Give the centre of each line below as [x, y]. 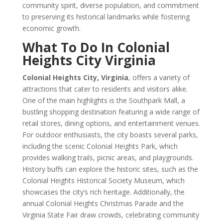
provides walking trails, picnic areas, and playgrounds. [108, 158]
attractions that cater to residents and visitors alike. [105, 89]
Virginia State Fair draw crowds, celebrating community [111, 215]
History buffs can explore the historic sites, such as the [110, 169]
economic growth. [51, 28]
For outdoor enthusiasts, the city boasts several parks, [110, 135]
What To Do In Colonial [96, 47]
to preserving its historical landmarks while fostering [106, 17]
